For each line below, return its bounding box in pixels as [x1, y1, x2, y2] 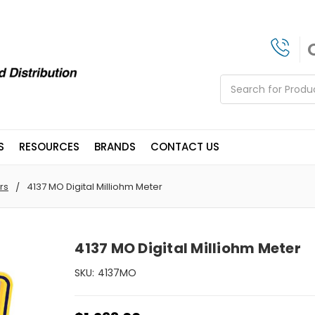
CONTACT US [150, 139, 219, 155]
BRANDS [94, 139, 136, 155]
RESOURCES [19, 139, 79, 155]
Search [220, 75, 255, 89]
